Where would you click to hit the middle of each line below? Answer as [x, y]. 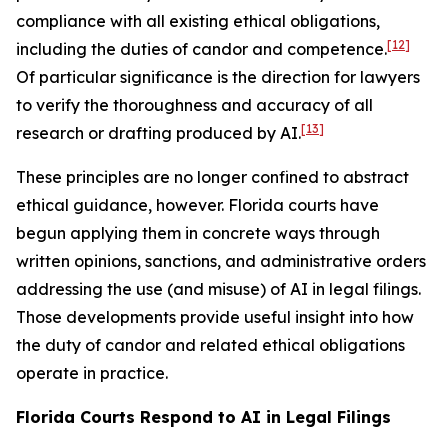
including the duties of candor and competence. [201, 49]
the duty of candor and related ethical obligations [210, 345]
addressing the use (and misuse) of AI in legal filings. [218, 289]
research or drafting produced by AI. [158, 133]
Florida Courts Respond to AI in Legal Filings [203, 417]
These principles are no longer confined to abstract [212, 177]
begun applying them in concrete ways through [198, 233]
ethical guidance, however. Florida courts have [197, 205]
